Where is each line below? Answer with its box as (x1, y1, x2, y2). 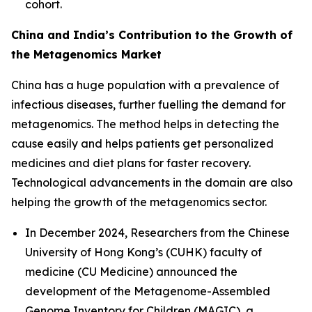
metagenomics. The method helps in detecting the (11, 116, 279, 131)
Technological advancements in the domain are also (11, 175, 292, 189)
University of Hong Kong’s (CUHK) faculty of (25, 244, 262, 259)
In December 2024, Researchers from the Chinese (25, 225, 290, 240)
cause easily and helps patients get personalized (11, 136, 274, 150)
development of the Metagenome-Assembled (25, 283, 270, 298)
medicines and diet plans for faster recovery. (11, 155, 251, 170)
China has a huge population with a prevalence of (11, 77, 279, 92)
